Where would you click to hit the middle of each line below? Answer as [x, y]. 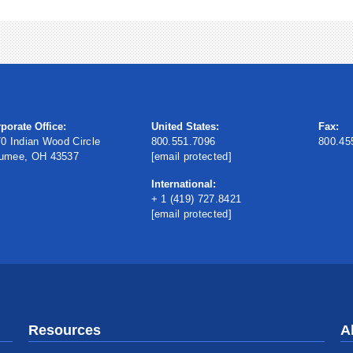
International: [183, 184]
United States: [185, 126]
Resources [64, 330]
